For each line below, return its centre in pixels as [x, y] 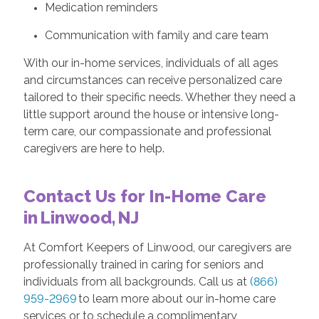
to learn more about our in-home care [176, 298]
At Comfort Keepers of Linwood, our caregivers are [157, 247]
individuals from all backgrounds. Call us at [136, 281]
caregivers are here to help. [95, 148]
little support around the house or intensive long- [151, 114]
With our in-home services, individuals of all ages [151, 63]
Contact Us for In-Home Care [145, 196]
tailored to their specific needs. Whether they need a [159, 97]
